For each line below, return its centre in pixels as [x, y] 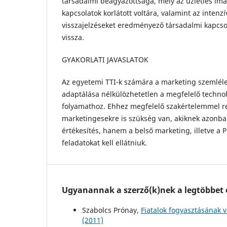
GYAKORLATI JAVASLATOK [105, 59]
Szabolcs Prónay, [111, 210]
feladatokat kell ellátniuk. [104, 142]
